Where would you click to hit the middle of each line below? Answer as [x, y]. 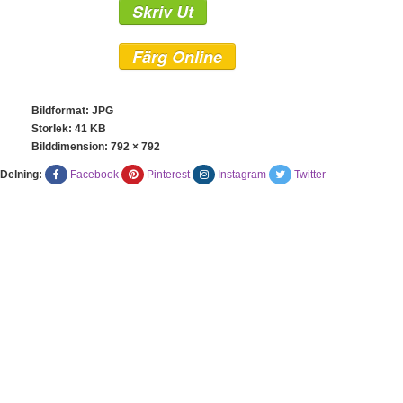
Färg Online [177, 57]
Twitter [310, 175]
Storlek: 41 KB [69, 129]
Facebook [94, 175]
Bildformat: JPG [72, 111]
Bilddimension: [71, 147]
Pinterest [168, 175]
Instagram [242, 175]
